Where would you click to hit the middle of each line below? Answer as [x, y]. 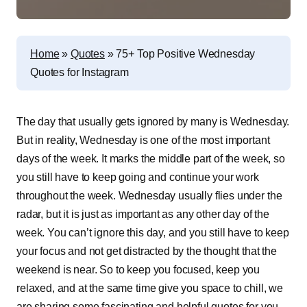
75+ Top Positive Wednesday [186, 54]
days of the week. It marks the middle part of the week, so [151, 159]
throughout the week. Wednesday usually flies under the [149, 196]
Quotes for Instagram [79, 72]
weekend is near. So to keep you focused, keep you [138, 270]
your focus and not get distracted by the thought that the [147, 251]
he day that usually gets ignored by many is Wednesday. [156, 122]
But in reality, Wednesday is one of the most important [143, 140]
